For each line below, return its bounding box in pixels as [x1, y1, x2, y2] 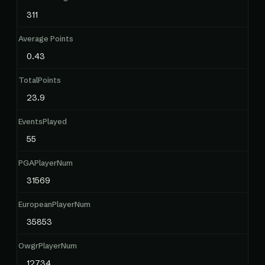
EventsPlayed [18, 117, 67, 126]
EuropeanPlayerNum [18, 199, 91, 209]
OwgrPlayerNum [18, 241, 77, 250]
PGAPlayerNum [18, 158, 73, 167]
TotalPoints [18, 75, 61, 85]
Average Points [18, 34, 73, 43]
